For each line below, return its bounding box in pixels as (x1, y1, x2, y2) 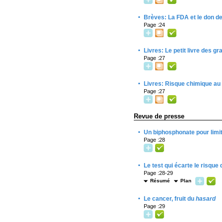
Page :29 (144, 203, 165, 209)
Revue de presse (134, 112, 184, 120)
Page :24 (144, 22, 165, 28)
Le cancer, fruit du (144, 195, 196, 202)
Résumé (150, 178, 170, 183)
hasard (196, 195, 216, 202)
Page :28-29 (144, 170, 173, 176)
